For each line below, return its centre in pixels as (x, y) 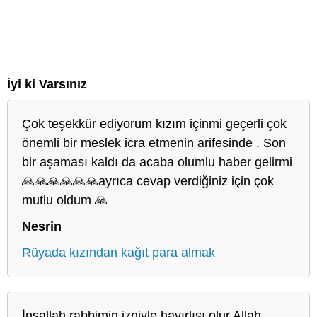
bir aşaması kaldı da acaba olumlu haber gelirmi (157, 162)
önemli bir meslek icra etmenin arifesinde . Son (154, 143)
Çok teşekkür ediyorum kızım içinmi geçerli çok (154, 123)
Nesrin (42, 226)
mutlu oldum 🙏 (65, 200)
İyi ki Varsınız (47, 84)
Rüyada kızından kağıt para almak (119, 252)
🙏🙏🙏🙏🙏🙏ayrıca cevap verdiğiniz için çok (148, 181)
